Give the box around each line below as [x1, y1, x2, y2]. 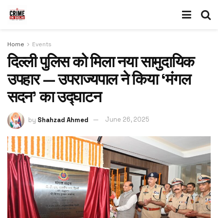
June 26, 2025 [105, 115, 149, 124]
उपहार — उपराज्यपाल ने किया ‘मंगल [7, 70, 191, 89]
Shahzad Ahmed [37, 115, 89, 124]
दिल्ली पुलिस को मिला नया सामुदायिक [7, 52, 195, 72]
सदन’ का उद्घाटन [7, 87, 101, 107]
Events [32, 40, 52, 48]
